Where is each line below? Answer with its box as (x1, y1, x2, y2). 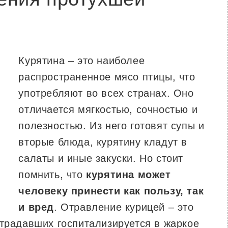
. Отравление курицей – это (54, 202, 194, 213)
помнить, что (18, 169, 87, 180)
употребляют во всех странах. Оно (18, 88, 194, 99)
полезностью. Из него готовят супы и (18, 120, 205, 131)
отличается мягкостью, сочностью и (18, 104, 198, 115)
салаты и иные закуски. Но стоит (18, 153, 183, 164)
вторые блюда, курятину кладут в (18, 136, 187, 148)
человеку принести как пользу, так (18, 185, 204, 196)
